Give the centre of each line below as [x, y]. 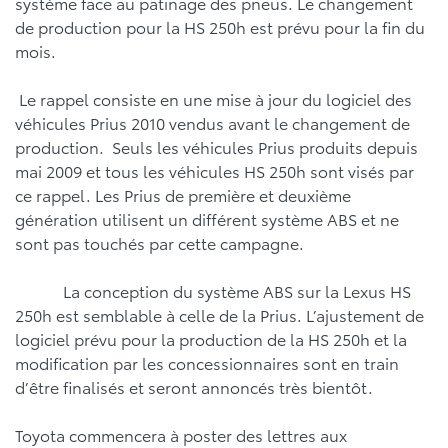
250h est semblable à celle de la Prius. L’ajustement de [219, 314]
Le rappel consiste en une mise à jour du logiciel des [213, 98]
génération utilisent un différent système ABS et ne [207, 218]
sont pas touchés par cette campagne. [159, 242]
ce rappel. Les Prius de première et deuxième [183, 194]
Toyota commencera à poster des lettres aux [181, 434]
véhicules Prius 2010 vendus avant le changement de [212, 122]
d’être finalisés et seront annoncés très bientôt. [196, 386]
